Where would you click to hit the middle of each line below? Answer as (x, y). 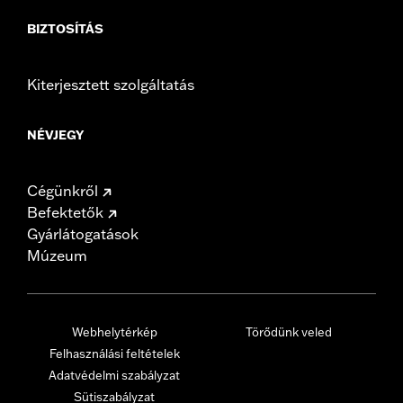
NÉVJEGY (55, 134)
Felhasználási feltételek (114, 353)
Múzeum (57, 255)
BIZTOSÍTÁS (65, 28)
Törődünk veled (289, 331)
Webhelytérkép (114, 331)
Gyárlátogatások (83, 233)
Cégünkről (63, 190)
